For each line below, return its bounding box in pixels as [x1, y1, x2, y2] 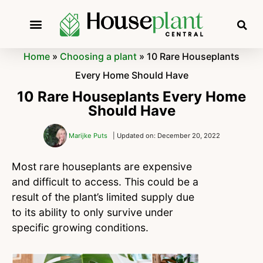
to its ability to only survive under [12, 206, 173, 219]
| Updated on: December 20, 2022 [112, 131, 220, 140]
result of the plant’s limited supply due [12, 191, 194, 204]
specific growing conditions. [12, 221, 149, 234]
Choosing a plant [60, 50, 137, 63]
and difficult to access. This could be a [12, 176, 198, 188]
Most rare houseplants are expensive [12, 160, 192, 173]
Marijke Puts [68, 131, 107, 140]
